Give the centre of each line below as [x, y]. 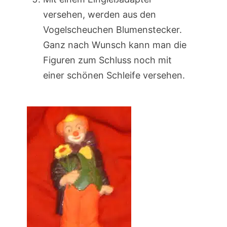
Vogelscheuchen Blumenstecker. [112, 30]
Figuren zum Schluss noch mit [107, 60]
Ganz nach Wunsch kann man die [115, 45]
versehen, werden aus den [99, 14]
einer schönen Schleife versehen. [114, 75]
